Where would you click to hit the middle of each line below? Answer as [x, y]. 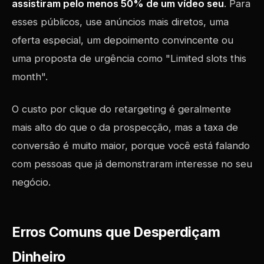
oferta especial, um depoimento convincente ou [123, 40]
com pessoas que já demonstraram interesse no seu [132, 164]
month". [30, 77]
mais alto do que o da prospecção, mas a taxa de [125, 127]
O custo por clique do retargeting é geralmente [121, 109]
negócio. [31, 182]
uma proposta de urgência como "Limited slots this [129, 58]
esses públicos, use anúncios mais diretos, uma [120, 22]
